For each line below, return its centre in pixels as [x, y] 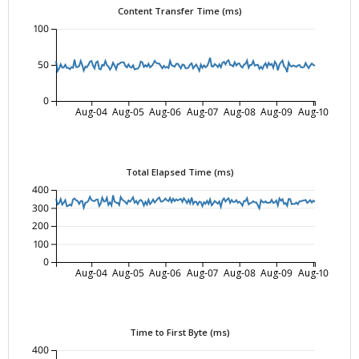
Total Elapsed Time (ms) [179, 171]
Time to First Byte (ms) [179, 332]
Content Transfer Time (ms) [179, 11]
